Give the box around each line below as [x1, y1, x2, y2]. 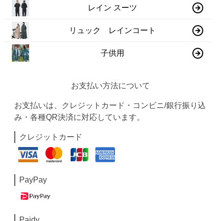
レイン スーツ [88, 3, 138, 12]
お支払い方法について [71, 81, 150, 90]
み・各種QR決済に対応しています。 [14, 113, 145, 121]
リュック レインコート [69, 26, 156, 35]
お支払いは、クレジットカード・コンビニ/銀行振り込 [14, 101, 206, 110]
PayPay [19, 175, 47, 184]
